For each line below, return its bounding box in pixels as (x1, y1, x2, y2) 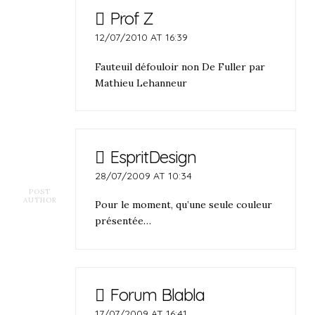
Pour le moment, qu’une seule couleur (95, 198, 273, 212)
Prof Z (109, 8, 153, 30)
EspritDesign (109, 146, 196, 167)
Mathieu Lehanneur (95, 76, 188, 89)
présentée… (95, 214, 152, 228)
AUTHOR (22, 195, 57, 205)
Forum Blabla (109, 284, 205, 306)
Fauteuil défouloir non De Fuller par (95, 60, 266, 73)
